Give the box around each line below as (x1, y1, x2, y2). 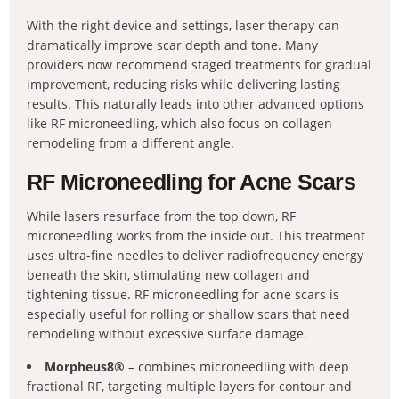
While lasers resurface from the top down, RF (27, 208, 296, 224)
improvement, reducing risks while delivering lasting (27, 76, 340, 93)
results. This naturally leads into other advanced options (27, 95, 364, 112)
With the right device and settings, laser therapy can (27, 17, 339, 34)
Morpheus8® (45, 358, 125, 375)
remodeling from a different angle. (27, 134, 234, 151)
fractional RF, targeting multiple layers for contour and (27, 378, 352, 395)
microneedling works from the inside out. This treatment (27, 227, 365, 244)
